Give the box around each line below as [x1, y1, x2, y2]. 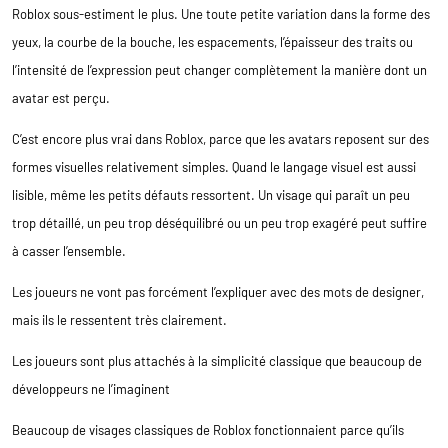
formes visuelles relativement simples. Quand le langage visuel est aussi [12, 158, 416, 175]
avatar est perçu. [12, 89, 110, 106]
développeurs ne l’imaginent [12, 380, 170, 397]
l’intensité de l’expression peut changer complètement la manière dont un [12, 61, 427, 78]
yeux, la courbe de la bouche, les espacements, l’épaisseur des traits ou [12, 33, 413, 50]
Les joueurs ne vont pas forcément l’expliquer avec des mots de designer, [12, 283, 424, 300]
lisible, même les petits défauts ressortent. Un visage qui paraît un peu [12, 186, 410, 203]
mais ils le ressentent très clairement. [12, 311, 227, 328]
